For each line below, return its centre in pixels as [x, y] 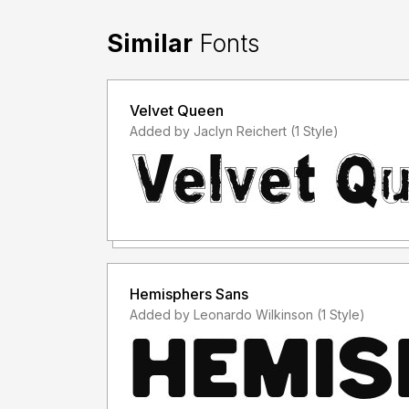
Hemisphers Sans [232, 294]
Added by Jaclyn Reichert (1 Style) [315, 131]
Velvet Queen [177, 110]
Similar [150, 43]
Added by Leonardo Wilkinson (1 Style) [341, 314]
